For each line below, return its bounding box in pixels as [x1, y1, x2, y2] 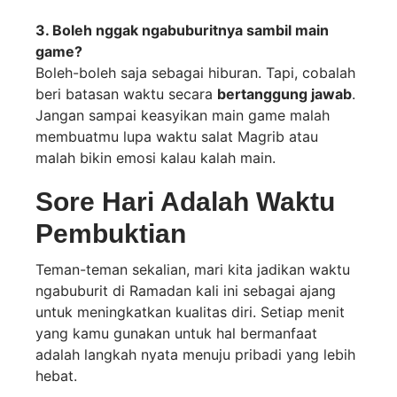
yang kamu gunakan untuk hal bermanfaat [35, 324, 317, 343]
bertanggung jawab [217, 85, 352, 104]
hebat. [35, 367, 77, 385]
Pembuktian [35, 219, 186, 249]
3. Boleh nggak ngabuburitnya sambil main [35, 21, 329, 40]
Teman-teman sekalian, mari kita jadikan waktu [35, 261, 350, 279]
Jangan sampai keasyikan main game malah [35, 106, 330, 125]
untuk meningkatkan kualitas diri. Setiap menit [35, 303, 345, 322]
